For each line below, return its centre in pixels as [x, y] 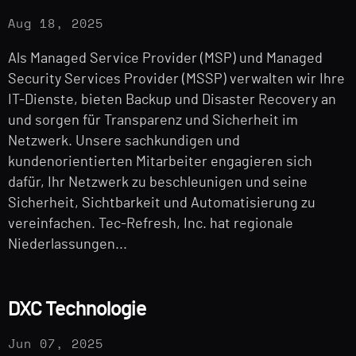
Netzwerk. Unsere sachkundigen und [124, 141]
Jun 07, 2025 [56, 345]
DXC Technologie [77, 310]
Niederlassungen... [68, 244]
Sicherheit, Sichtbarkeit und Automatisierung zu [162, 203]
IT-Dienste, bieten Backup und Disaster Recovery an [172, 100]
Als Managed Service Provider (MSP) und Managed [165, 58]
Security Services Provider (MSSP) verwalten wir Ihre [176, 79]
